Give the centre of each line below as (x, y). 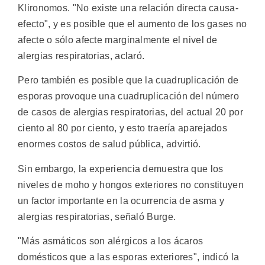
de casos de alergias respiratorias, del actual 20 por (130, 112)
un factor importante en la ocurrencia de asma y (121, 201)
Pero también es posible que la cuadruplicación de (128, 80)
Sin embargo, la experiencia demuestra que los (121, 169)
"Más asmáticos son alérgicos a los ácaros (111, 241)
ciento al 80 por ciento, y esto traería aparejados (122, 128)
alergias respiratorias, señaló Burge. (97, 216)
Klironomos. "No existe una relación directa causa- (128, 8)
